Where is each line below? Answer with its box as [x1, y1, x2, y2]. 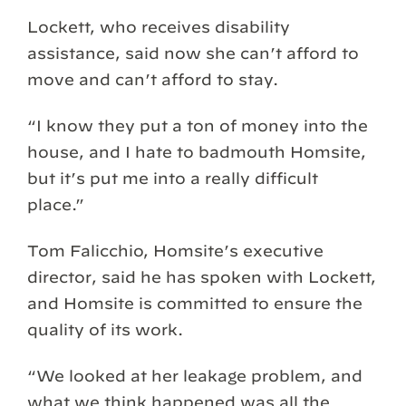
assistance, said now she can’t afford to [27, 44, 359, 63]
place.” [27, 196, 84, 214]
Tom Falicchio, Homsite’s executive [27, 242, 324, 260]
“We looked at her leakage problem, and [27, 367, 362, 385]
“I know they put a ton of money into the [27, 117, 368, 135]
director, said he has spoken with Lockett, [27, 268, 376, 286]
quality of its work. [27, 321, 183, 339]
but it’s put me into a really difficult [27, 169, 318, 188]
